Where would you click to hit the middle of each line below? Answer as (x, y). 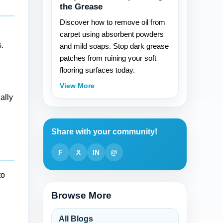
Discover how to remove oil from (112, 22)
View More (77, 86)
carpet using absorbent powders (112, 34)
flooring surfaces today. (97, 70)
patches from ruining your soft (108, 58)
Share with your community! (104, 132)
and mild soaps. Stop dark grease (114, 46)
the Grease (81, 7)
